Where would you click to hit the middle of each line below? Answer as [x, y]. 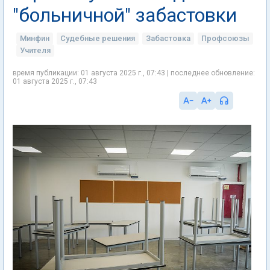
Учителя [35, 50]
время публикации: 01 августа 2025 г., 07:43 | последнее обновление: [134, 73]
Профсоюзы [225, 38]
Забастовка [168, 38]
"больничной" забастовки [125, 15]
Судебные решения [98, 38]
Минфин [35, 38]
